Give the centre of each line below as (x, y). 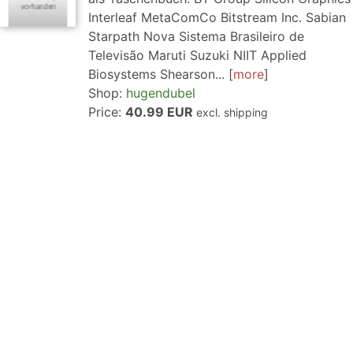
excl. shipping (232, 112)
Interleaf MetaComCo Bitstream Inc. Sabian (217, 17)
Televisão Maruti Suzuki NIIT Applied (197, 55)
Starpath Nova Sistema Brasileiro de (196, 36)
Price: (107, 112)
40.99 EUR (161, 112)
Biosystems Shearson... (156, 74)
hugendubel (161, 93)
